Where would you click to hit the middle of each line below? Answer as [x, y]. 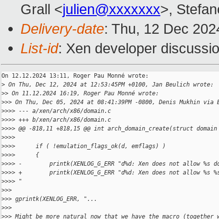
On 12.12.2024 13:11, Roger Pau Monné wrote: [75, 76]
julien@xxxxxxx [111, 9]
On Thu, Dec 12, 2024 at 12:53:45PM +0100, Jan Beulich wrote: [109, 85]
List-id [39, 48]
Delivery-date [62, 29]
